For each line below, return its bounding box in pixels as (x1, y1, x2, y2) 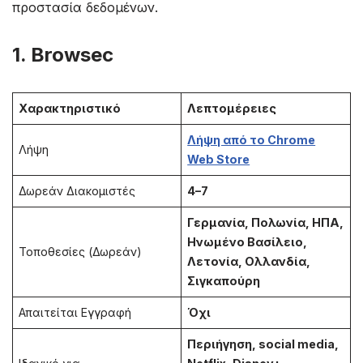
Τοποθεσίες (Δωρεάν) (19, 245, 143, 259)
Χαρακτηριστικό (19, 101, 122, 116)
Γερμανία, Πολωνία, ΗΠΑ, (187, 216, 344, 230)
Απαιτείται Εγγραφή (19, 305, 132, 320)
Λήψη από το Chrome (187, 133, 316, 147)
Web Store (187, 152, 250, 167)
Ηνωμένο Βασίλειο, (187, 235, 308, 250)
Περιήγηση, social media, (187, 337, 340, 352)
